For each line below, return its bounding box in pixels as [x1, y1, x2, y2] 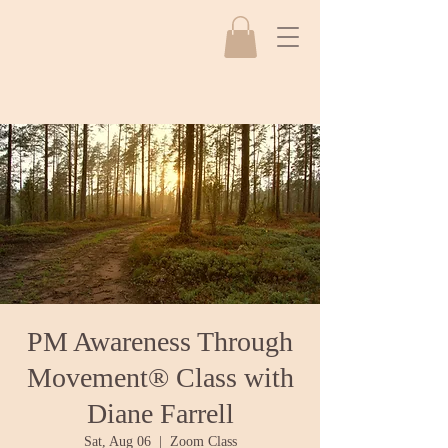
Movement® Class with [26, 362, 294, 393]
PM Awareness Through [27, 326, 293, 357]
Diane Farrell [86, 398, 234, 429]
